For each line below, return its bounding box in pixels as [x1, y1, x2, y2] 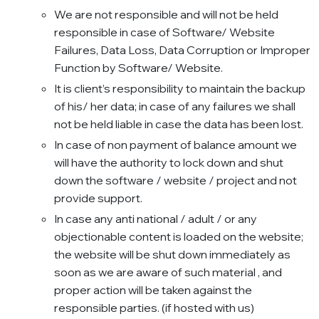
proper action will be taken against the [54, 283, 252, 298]
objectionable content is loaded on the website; [54, 229, 303, 244]
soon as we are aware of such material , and [54, 265, 282, 280]
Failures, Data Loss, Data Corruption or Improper [54, 43, 310, 58]
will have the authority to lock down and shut [54, 155, 283, 170]
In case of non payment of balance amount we [54, 137, 297, 152]
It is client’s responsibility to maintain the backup [54, 81, 305, 96]
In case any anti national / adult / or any [54, 211, 257, 226]
